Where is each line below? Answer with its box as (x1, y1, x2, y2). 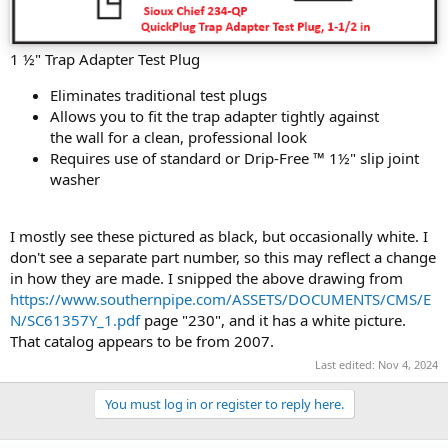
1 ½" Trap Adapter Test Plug (10, 48, 200, 69)
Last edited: (315, 357, 378, 373)
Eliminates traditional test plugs (50, 84, 267, 105)
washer (50, 168, 100, 189)
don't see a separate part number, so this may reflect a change (10, 246, 436, 267)
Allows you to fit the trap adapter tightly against (50, 105, 379, 126)
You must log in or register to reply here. (104, 395, 344, 414)
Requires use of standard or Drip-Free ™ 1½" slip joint (50, 147, 419, 168)
